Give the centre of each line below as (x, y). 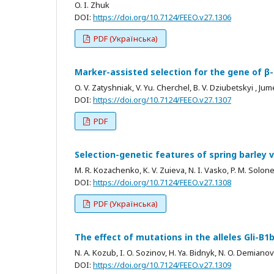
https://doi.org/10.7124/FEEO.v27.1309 (162, 265)
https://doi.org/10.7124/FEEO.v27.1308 (162, 182)
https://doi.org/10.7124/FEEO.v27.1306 (162, 17)
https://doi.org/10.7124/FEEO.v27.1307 (162, 99)
